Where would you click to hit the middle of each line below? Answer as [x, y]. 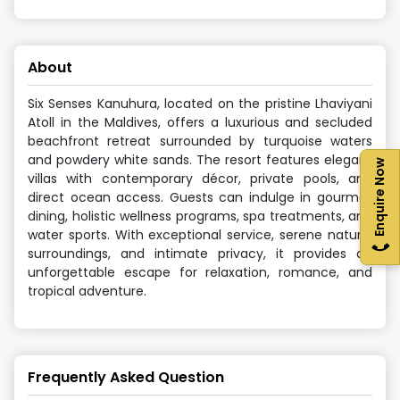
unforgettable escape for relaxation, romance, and [200, 272]
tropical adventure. [87, 291]
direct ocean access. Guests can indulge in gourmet [200, 197]
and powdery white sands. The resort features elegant [200, 160]
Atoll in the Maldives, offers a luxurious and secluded [200, 122]
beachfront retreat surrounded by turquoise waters [200, 141]
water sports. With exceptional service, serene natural [200, 235]
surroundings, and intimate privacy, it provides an [200, 254]
